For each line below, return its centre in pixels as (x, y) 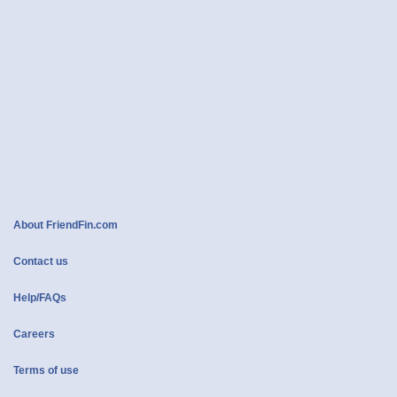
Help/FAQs (40, 298)
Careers (34, 335)
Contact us (41, 262)
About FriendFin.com (66, 226)
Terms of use (46, 371)
